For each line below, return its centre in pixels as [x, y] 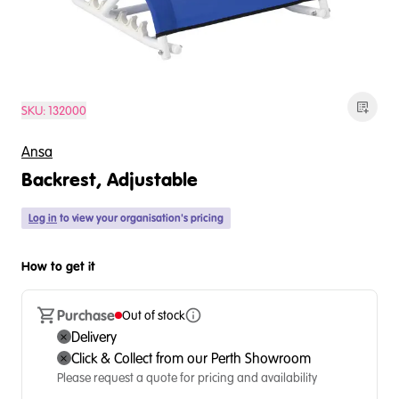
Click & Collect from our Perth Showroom [191, 358]
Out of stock [153, 315]
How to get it [58, 266]
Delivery [94, 337]
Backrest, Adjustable [110, 181]
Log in [43, 218]
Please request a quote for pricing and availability [187, 378]
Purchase [85, 315]
